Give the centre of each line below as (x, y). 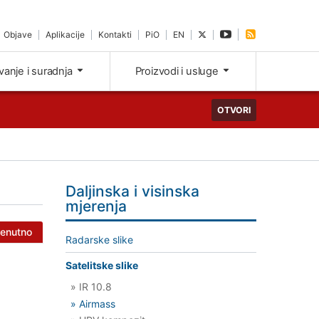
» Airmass (93, 303)
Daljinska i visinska (132, 192)
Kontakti (115, 34)
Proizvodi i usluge (178, 72)
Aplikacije (66, 34)
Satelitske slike (102, 266)
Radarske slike (99, 240)
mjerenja (96, 206)
